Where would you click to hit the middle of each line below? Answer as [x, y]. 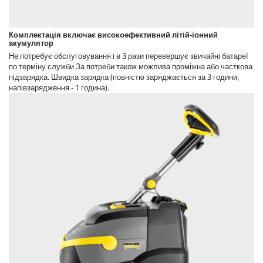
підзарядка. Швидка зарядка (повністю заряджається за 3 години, [124, 77]
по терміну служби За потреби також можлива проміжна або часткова [131, 66]
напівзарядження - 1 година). [59, 87]
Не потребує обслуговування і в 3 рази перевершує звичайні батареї [129, 55]
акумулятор [31, 43]
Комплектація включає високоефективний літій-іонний [113, 34]
